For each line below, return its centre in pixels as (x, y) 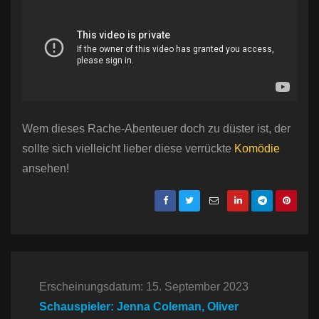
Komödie (257, 148)
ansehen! (46, 168)
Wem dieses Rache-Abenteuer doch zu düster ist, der (156, 128)
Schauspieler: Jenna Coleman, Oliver (139, 306)
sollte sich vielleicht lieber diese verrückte (128, 148)
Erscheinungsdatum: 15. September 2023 (144, 286)
